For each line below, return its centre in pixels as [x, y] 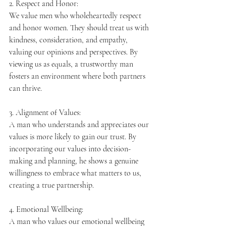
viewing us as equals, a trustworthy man [72, 64]
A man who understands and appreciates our [80, 124]
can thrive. [25, 88]
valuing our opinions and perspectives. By [74, 52]
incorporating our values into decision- [70, 149]
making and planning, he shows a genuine [75, 161]
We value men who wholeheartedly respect [76, 15]
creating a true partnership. [51, 185]
